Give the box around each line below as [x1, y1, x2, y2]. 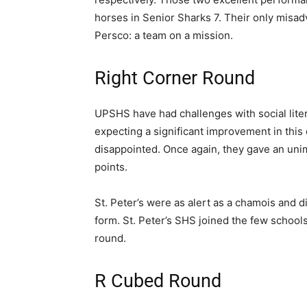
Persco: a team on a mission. [95, 29, 233, 42]
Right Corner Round [95, 67, 255, 90]
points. [95, 160, 127, 174]
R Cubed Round [95, 270, 221, 293]
